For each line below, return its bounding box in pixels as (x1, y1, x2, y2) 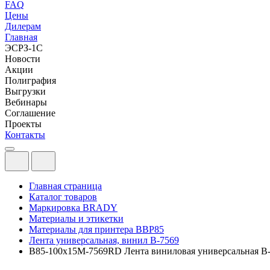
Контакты (5, 130, 45, 140)
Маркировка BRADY (29, 202, 118, 213)
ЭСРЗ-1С (5, 43, 43, 53)
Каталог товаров (29, 192, 97, 202)
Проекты (5, 119, 42, 129)
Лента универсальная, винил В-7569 (29, 235, 179, 245)
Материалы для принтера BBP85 (29, 224, 164, 234)
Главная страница (29, 181, 102, 191)
